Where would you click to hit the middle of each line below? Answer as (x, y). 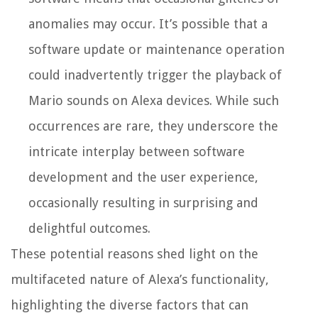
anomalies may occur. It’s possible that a (148, 24)
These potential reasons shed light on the (135, 254)
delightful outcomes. (89, 229)
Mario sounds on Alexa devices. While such (154, 101)
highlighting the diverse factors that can (130, 305)
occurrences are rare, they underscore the (153, 126)
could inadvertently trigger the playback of (155, 75)
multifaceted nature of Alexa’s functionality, (140, 280)
